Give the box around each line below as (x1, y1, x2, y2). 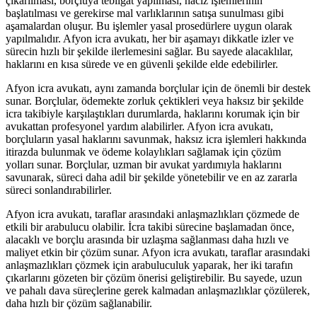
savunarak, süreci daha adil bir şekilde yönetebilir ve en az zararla (6, 171, 297, 183)
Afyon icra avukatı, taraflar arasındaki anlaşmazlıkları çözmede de (6, 207, 299, 220)
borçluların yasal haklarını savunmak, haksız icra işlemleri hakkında (6, 132, 306, 145)
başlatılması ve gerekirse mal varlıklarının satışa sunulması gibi (6, 6, 284, 19)
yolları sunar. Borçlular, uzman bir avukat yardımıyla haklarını (6, 158, 282, 171)
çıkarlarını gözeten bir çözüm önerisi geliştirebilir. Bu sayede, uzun (6, 271, 302, 284)
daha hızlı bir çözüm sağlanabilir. (6, 296, 152, 309)
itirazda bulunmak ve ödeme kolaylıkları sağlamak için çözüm (6, 145, 281, 158)
